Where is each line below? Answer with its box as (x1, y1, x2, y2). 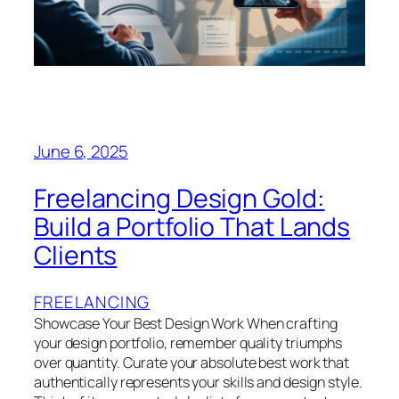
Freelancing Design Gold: (34, 180, 325, 216)
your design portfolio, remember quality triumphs (34, 332, 343, 353)
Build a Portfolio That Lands (34, 208, 351, 244)
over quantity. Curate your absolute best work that (34, 352, 349, 372)
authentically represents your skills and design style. (34, 371, 362, 392)
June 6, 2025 (34, 140, 128, 164)
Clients (34, 237, 118, 273)
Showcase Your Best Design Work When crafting (34, 313, 338, 333)
